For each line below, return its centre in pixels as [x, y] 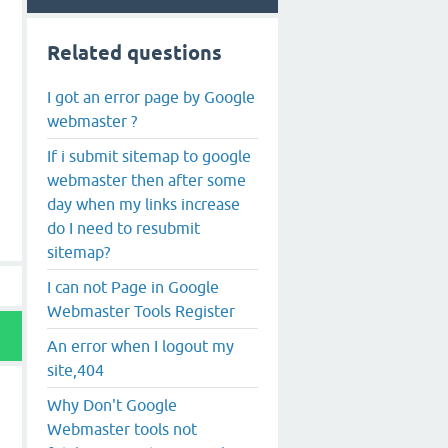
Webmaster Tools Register [141, 310]
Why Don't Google [112, 404]
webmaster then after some [146, 179]
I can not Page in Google [133, 286]
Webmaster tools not [122, 428]
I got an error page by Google [151, 96]
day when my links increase [143, 203]
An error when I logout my [140, 345]
